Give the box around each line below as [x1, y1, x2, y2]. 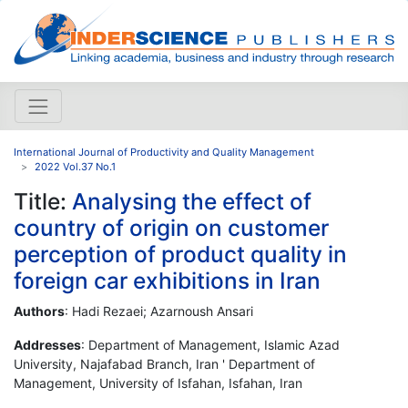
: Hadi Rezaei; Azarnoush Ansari [65, 302, 253, 319]
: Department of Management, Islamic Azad [81, 336, 340, 352]
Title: [14, 187, 72, 215]
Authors [14, 302, 65, 319]
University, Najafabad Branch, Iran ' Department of [14, 355, 315, 372]
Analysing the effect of [72, 187, 311, 215]
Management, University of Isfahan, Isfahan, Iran [14, 374, 302, 391]
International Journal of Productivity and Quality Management [14, 145, 314, 158]
